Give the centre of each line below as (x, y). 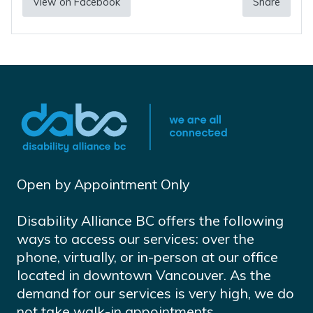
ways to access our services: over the (136, 239)
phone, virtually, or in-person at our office (147, 257)
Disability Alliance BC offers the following (150, 221)
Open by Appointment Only (103, 184)
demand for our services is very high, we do (155, 293)
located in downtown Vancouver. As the (144, 275)
